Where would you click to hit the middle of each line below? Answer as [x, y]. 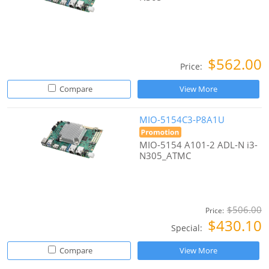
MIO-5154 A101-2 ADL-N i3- [199, 145]
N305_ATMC [165, 156]
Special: [188, 228]
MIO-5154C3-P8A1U [182, 120]
